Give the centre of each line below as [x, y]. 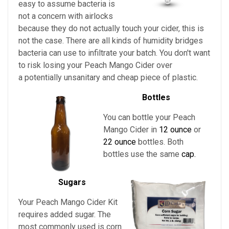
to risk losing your [51, 65]
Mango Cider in [131, 130]
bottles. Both [160, 142]
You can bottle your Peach [149, 118]
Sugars [72, 182]
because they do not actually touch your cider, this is [111, 29]
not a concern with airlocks [66, 16]
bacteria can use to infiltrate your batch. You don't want [114, 53]
